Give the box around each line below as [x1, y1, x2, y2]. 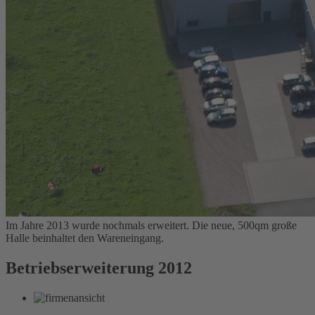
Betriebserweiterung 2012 [6, 258, 192, 277]
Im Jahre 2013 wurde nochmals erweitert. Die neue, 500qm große [6, 219, 297, 231]
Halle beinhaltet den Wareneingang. [6, 231, 164, 244]
